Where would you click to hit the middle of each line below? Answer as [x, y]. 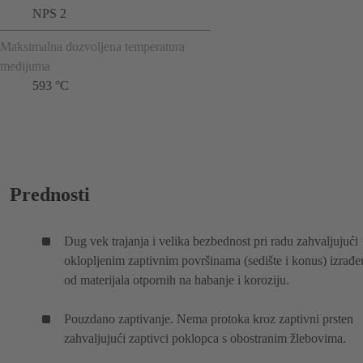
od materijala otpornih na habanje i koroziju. [177, 280]
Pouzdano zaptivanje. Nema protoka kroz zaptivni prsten [209, 318]
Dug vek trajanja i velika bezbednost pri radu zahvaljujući [211, 241]
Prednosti [50, 194]
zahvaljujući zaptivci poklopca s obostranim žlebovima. [205, 338]
